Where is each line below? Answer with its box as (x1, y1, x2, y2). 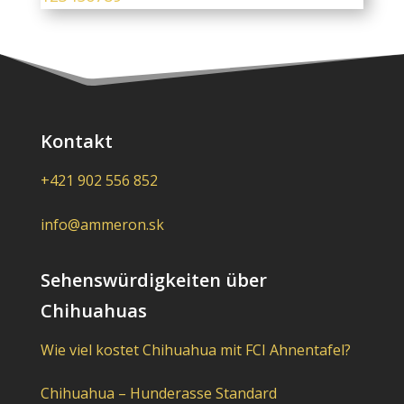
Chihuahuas (40, 298, 147, 324)
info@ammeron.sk (40, 215, 164, 235)
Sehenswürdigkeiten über (40, 268, 267, 293)
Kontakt (40, 129, 113, 154)
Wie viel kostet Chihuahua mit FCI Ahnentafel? (40, 340, 351, 361)
